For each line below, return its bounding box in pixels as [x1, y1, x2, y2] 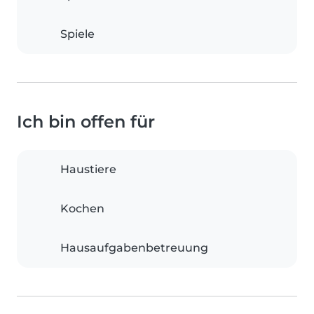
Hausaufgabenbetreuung [60, 241, 208, 255]
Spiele [60, 27, 95, 41]
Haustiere [60, 163, 116, 177]
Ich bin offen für [17, 111, 155, 132]
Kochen [60, 202, 104, 216]
